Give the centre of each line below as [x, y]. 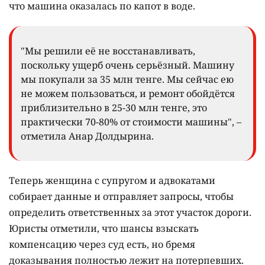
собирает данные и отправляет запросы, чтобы [121, 197]
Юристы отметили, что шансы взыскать [104, 229]
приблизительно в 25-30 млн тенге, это [114, 108]
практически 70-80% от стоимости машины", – [131, 122]
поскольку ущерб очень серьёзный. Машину [127, 65]
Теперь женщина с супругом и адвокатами [112, 181]
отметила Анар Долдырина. [87, 136]
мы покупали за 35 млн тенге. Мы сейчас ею [127, 80]
